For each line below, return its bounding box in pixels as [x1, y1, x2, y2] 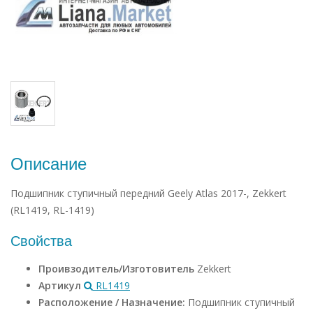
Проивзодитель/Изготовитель [38, 262, 197, 275]
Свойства [10, 233, 72, 249]
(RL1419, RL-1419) [10, 203, 94, 217]
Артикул [38, 279, 84, 292]
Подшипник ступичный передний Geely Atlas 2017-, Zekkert [10, 187, 286, 200]
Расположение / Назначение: [38, 296, 188, 309]
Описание [10, 154, 87, 173]
